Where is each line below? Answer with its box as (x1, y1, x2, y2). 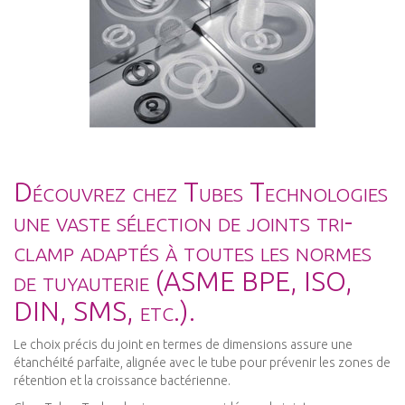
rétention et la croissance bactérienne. (14, 373, 231, 389)
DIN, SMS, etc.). (14, 296, 195, 327)
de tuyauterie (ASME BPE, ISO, (14, 266, 353, 297)
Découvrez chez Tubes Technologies (14, 176, 388, 208)
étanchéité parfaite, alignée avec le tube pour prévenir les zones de (14, 355, 391, 371)
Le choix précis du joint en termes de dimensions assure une (14, 337, 353, 353)
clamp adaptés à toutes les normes (14, 236, 372, 268)
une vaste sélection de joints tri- (14, 206, 353, 238)
